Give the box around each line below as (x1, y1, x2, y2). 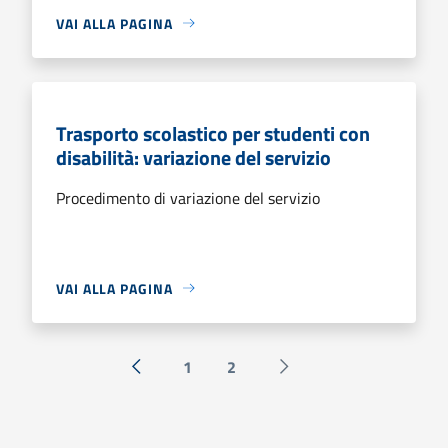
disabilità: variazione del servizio (56, 141, 331, 173)
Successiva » (282, 365, 372, 390)
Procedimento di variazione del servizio (56, 185, 320, 210)
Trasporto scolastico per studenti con (56, 117, 370, 149)
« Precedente (134, 365, 226, 390)
